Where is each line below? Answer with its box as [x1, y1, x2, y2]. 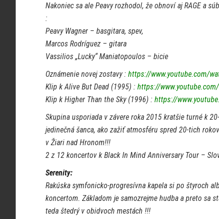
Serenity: [45, 168, 72, 177]
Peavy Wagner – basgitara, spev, [45, 26, 143, 36]
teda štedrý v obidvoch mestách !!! [45, 206, 151, 216]
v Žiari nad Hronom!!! [45, 138, 110, 147]
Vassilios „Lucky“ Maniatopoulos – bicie [45, 52, 168, 61]
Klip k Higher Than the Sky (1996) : [45, 95, 154, 104]
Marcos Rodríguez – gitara [45, 39, 127, 48]
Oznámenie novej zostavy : [45, 69, 128, 79]
